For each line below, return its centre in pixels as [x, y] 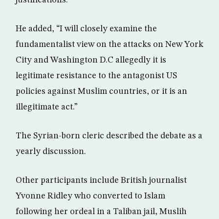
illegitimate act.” [47, 107]
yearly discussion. [51, 152]
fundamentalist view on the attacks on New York [109, 44]
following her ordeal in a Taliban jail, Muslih [101, 212]
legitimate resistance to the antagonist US [96, 76]
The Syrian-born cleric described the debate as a [109, 136]
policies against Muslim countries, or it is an [101, 91]
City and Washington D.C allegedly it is [91, 60]
